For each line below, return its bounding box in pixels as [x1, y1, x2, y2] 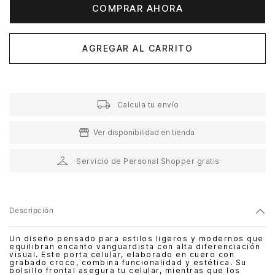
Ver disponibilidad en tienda [93, 128, 195, 137]
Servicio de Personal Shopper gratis [76, 156, 220, 166]
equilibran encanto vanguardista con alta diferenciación [9, 242, 261, 252]
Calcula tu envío [117, 99, 179, 109]
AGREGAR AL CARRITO [82, 42, 193, 53]
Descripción [9, 206, 54, 215]
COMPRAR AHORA [91, 2, 184, 15]
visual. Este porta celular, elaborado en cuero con [9, 250, 234, 260]
